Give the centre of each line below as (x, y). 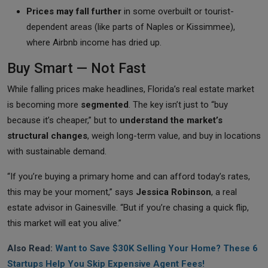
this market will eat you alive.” (64, 223)
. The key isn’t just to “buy (178, 104)
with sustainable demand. (57, 151)
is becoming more (44, 104)
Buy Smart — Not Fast (77, 68)
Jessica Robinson (173, 192)
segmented (105, 104)
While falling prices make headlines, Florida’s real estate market (131, 89)
